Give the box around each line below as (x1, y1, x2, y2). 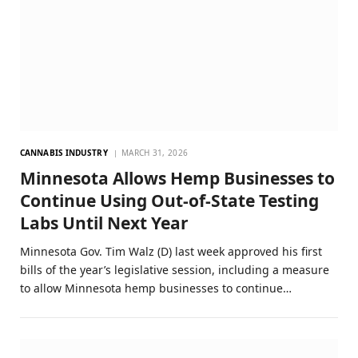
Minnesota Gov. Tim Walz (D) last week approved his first (20, 244, 322, 260)
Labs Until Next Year (20, 212, 189, 235)
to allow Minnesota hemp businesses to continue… (20, 280, 292, 296)
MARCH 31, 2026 (121, 147, 189, 159)
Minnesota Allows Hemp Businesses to (20, 167, 335, 190)
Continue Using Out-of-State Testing (20, 189, 319, 213)
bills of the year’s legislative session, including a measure (20, 262, 329, 278)
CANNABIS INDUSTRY (20, 147, 108, 159)
